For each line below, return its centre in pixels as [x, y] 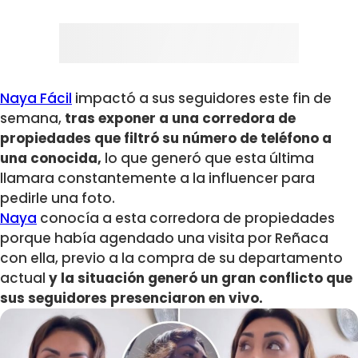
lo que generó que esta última [208, 159]
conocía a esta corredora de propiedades [186, 219]
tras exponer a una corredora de [179, 119]
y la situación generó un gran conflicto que [201, 278]
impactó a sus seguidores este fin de [202, 99]
